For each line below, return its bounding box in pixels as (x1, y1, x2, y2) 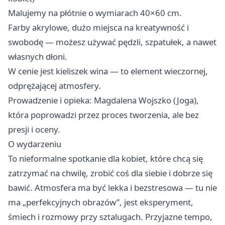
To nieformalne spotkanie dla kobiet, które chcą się (8, 153, 203, 164)
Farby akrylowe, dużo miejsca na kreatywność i (8, 22, 189, 33)
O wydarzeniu (8, 138, 61, 150)
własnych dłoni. (8, 51, 67, 62)
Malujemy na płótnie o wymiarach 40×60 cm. (8, 7, 182, 19)
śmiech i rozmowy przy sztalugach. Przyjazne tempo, (8, 211, 212, 222)
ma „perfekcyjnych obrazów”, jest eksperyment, (8, 196, 193, 208)
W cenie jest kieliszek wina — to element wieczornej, (8, 65, 208, 77)
